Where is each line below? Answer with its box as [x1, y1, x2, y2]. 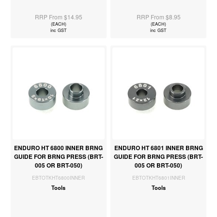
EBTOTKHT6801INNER [132, 174, 185, 181]
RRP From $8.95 [136, 12, 181, 21]
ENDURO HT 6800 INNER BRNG [14, 143, 103, 152]
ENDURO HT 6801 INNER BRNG [114, 143, 203, 152]
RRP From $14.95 [34, 12, 82, 21]
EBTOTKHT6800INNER [32, 174, 85, 181]
